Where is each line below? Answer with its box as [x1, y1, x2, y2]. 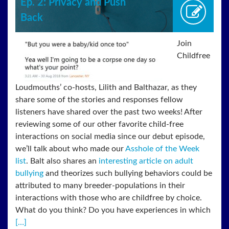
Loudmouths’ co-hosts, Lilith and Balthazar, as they [15, 83, 197, 91]
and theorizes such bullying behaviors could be [43, 169, 212, 177]
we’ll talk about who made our [15, 144, 125, 153]
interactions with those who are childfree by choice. [15, 193, 202, 202]
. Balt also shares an [26, 156, 99, 165]
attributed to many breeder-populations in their [15, 181, 185, 190]
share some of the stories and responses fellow [15, 95, 183, 104]
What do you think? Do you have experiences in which [15, 205, 211, 214]
